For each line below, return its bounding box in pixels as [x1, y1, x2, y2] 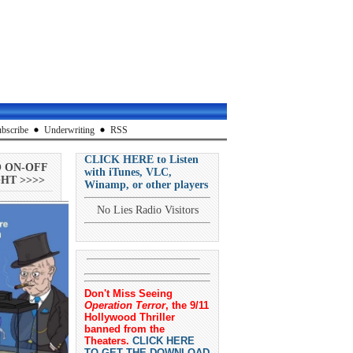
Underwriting [44, 124, 95, 136]
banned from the [84, 323, 165, 335]
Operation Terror [84, 299, 165, 311]
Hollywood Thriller [84, 311, 175, 323]
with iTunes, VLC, [84, 166, 172, 178]
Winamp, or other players [84, 179, 208, 191]
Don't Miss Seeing [84, 288, 173, 299]
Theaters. [84, 335, 132, 347]
